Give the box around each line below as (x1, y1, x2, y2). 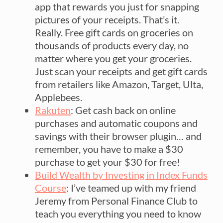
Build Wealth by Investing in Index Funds (35, 168, 208, 181)
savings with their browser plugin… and (35, 129, 202, 142)
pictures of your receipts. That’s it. (35, 13, 179, 25)
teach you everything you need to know (35, 207, 201, 220)
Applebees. (35, 91, 84, 103)
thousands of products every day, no (35, 39, 189, 51)
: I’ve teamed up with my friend (66, 181, 196, 194)
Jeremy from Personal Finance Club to (35, 194, 198, 207)
